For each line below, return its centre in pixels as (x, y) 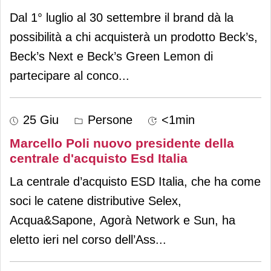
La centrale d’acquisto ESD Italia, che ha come (135, 181)
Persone (108, 119)
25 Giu (41, 119)
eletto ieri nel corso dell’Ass (83, 239)
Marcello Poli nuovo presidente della (122, 143)
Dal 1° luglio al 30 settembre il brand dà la (122, 17)
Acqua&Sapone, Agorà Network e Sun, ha (122, 220)
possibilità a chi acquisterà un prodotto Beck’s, (134, 37)
